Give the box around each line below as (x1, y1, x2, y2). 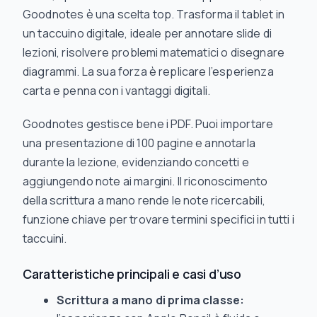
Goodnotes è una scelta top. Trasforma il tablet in (23, 6, 285, 22)
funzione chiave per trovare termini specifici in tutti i (23, 212, 294, 227)
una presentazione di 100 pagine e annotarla (23, 135, 255, 151)
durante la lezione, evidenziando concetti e (23, 154, 249, 170)
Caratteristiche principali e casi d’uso (23, 265, 242, 282)
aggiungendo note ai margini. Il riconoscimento (23, 173, 268, 189)
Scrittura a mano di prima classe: (57, 292, 245, 308)
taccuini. (23, 231, 67, 246)
